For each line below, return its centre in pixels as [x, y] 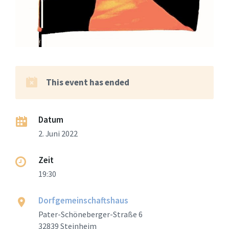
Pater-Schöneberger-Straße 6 [90, 214]
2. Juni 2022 [58, 133]
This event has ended [88, 82]
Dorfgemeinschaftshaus [83, 200]
